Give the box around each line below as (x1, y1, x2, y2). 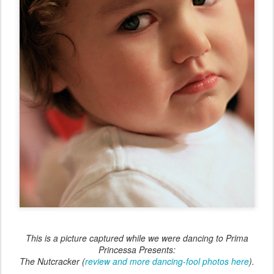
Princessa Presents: (98, 243, 176, 256)
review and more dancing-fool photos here (85, 255, 249, 267)
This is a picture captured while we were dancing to (26, 232, 226, 244)
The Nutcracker (20, 255, 80, 267)
